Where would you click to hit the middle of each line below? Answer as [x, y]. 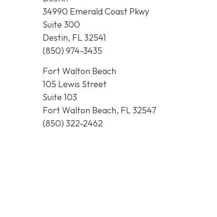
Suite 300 [61, 25]
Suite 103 [60, 97]
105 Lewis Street [75, 84]
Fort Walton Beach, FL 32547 [100, 110]
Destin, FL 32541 [74, 38]
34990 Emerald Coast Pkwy [96, 12]
